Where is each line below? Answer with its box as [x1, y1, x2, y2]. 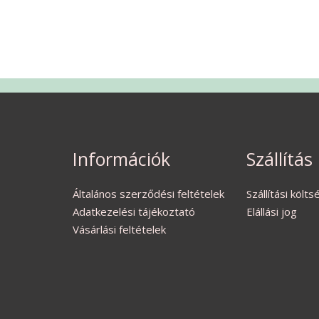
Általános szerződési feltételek [73, 186, 224, 201]
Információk [73, 147, 170, 172]
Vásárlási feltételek [73, 221, 166, 236]
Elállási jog [246, 204, 297, 219]
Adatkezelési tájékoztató [73, 204, 195, 219]
